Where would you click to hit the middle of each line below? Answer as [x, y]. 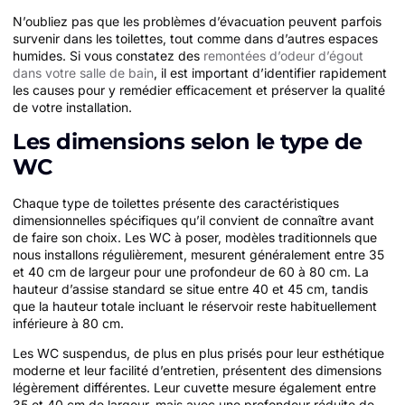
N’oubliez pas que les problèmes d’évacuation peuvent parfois [197, 22]
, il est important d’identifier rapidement [270, 73]
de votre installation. [72, 108]
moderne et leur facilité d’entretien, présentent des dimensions [197, 371]
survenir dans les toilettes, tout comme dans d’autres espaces [195, 39]
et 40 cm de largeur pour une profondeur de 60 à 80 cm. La [191, 271]
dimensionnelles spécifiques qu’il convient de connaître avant [193, 220]
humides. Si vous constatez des [108, 56]
